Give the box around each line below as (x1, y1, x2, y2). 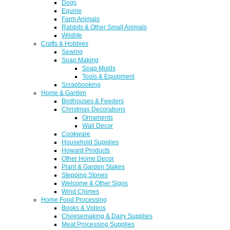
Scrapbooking (62, 81, 101, 88)
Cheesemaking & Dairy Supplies (62, 212, 152, 219)
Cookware (62, 130, 90, 137)
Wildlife (62, 31, 82, 39)
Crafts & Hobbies (41, 40, 88, 47)
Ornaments (82, 113, 113, 121)
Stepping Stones (62, 171, 108, 178)
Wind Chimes (62, 187, 99, 195)
